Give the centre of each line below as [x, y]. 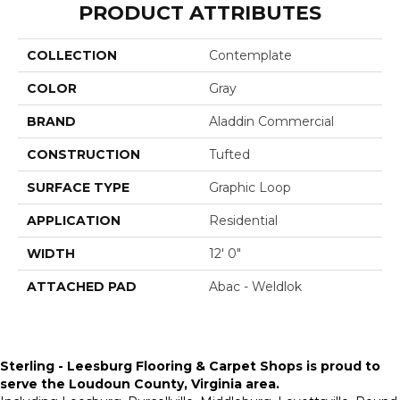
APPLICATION [74, 220]
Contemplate [250, 55]
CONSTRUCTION [83, 154]
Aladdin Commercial [271, 121]
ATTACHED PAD [82, 286]
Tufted [229, 154]
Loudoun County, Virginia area [172, 383]
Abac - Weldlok [255, 286]
